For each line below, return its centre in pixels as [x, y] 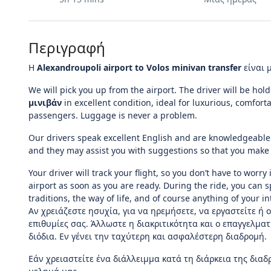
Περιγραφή [67, 47]
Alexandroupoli [70, 67]
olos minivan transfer [197, 67]
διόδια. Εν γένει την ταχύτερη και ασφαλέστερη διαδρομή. [148, 236]
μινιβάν [45, 103]
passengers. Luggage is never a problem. [113, 115]
